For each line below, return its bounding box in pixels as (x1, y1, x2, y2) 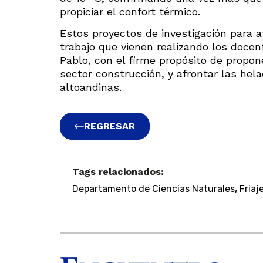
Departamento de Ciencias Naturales (72, 183, 235, 195)
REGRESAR (84, 120, 135, 132)
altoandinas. (60, 81, 122, 94)
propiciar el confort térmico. (60, 5, 200, 18)
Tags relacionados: (72, 166, 164, 178)
